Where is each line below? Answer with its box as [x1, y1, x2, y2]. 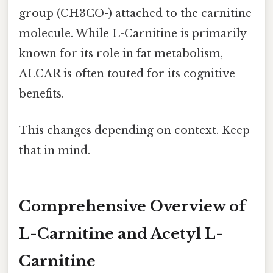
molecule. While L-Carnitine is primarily [19, 27, 246, 41]
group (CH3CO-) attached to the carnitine [19, 7, 252, 21]
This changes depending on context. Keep [19, 123, 250, 137]
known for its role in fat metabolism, [19, 47, 223, 61]
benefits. [19, 87, 64, 101]
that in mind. [19, 143, 90, 157]
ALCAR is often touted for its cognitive [19, 67, 235, 81]
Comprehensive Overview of [19, 197, 246, 216]
